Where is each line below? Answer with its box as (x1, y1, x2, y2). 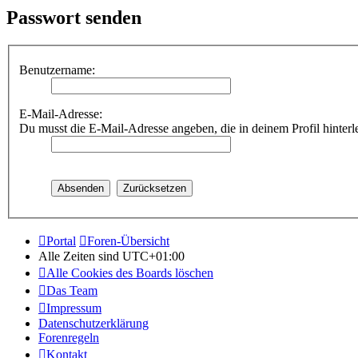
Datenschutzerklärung (38, 316, 149, 331)
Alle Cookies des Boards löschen (46, 266, 213, 280)
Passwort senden (6, 6, 141, 28)
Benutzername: (19, 63, 95, 78)
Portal (46, 234, 76, 249)
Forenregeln (38, 331, 99, 345)
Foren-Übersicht (87, 234, 169, 249)
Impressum (46, 301, 101, 316)
